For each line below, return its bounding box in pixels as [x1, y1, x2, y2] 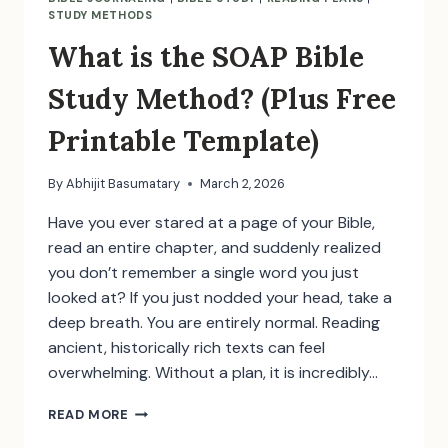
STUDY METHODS [48, 8, 153, 23]
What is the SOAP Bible [48, 38, 364, 75]
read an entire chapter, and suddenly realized [48, 237, 381, 259]
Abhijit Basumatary [66, 175, 181, 193]
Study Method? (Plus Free [48, 80, 396, 117]
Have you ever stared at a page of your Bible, [48, 212, 375, 234]
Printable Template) [48, 122, 319, 159]
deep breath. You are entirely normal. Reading [48, 312, 380, 334]
